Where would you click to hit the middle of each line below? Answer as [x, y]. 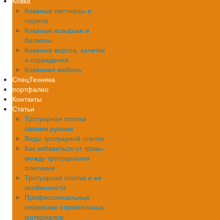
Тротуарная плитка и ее [63, 177]
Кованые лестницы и [58, 10]
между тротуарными [57, 158]
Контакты [27, 99]
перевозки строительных [64, 207]
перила [36, 20]
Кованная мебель [53, 69]
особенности [45, 187]
